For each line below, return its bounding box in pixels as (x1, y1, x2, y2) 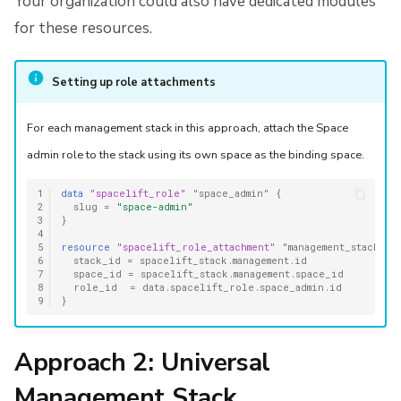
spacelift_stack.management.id (140, 253, 308, 267)
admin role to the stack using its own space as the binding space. (26, 146, 364, 163)
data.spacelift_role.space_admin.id (142, 280, 343, 294)
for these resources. (14, 18, 152, 39)
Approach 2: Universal (14, 346, 271, 380)
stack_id (73, 253, 122, 267)
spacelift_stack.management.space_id (141, 267, 345, 280)
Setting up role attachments (51, 73, 216, 90)
